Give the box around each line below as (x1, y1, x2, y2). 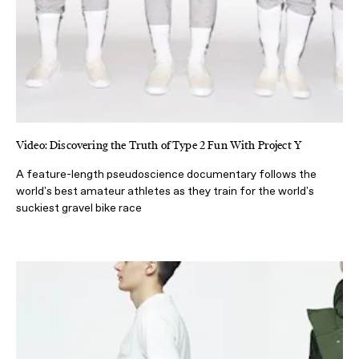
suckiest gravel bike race (16, 201, 142, 216)
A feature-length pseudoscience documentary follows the (16, 167, 317, 182)
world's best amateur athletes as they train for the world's (16, 184, 314, 199)
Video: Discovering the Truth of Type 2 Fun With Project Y (16, 138, 303, 154)
